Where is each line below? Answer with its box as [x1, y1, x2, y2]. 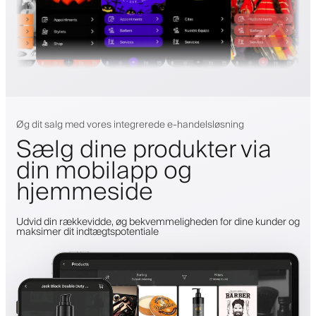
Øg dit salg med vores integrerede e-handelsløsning [16, 116, 244, 134]
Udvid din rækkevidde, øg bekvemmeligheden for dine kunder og [16, 214, 300, 231]
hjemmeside [16, 172, 153, 214]
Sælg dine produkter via [16, 130, 272, 171]
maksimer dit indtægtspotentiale [16, 224, 159, 241]
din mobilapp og [16, 151, 192, 193]
